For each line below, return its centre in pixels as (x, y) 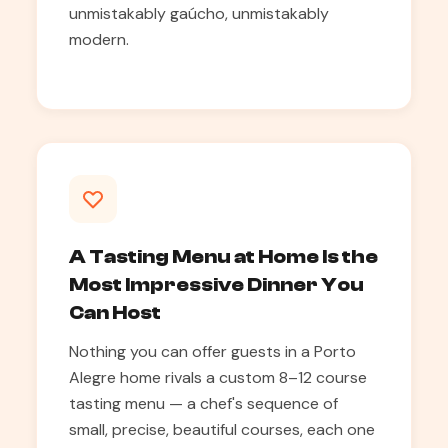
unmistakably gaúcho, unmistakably (199, 13)
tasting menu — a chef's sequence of (203, 403)
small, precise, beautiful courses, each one (222, 429)
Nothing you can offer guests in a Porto (212, 351)
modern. (99, 39)
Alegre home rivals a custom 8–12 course (218, 377)
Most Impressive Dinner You (216, 284)
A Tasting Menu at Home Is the (223, 256)
